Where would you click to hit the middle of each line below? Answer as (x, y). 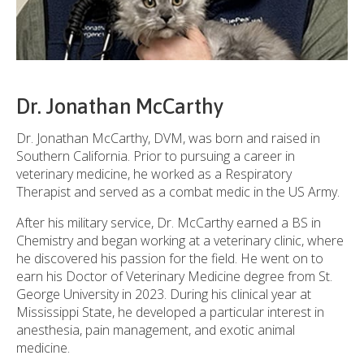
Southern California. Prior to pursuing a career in (156, 156)
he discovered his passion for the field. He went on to (170, 258)
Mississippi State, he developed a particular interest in (170, 312)
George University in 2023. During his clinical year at (164, 294)
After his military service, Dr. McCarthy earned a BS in (169, 222)
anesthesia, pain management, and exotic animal (156, 329)
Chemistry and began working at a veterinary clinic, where (180, 240)
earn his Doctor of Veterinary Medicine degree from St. (174, 276)
